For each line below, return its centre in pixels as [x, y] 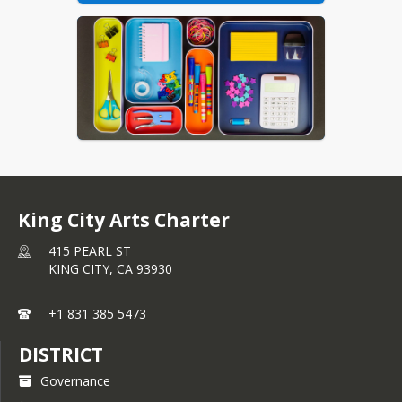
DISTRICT [61, 354]
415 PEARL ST [90, 251]
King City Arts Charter [124, 220]
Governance [75, 381]
